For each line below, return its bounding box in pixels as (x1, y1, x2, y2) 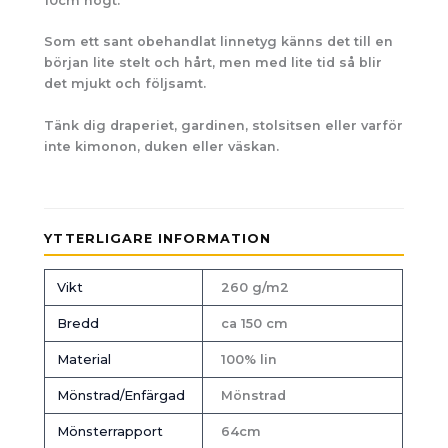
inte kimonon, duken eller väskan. (44, 138, 280, 154)
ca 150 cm (220, 315, 288, 331)
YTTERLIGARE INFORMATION (44, 231, 271, 247)
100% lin (220, 351, 277, 367)
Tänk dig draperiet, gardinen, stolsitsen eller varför (44, 117, 404, 133)
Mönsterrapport (56, 423, 163, 439)
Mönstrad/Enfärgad (56, 387, 185, 403)
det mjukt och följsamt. (44, 76, 207, 92)
